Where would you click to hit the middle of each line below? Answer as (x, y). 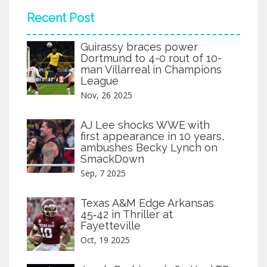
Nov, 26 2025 (106, 95)
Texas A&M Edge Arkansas (147, 203)
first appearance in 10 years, (152, 136)
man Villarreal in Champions (151, 69)
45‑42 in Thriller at (127, 214)
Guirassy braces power (139, 46)
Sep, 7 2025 (103, 173)
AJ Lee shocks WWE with (145, 125)
